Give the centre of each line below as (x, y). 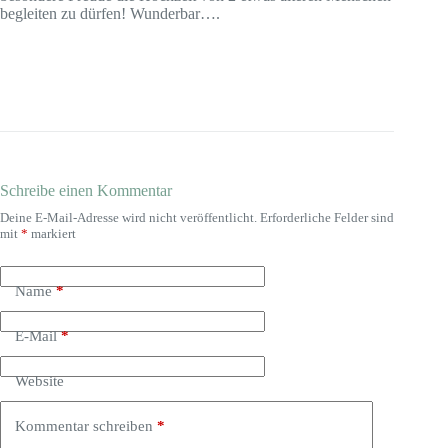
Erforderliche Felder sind (327, 218)
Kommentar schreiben (84, 425)
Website (39, 380)
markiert (52, 234)
